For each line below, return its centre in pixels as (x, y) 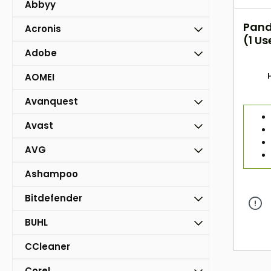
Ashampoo (51, 174)
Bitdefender (54, 198)
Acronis (43, 29)
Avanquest (51, 102)
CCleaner (47, 247)
